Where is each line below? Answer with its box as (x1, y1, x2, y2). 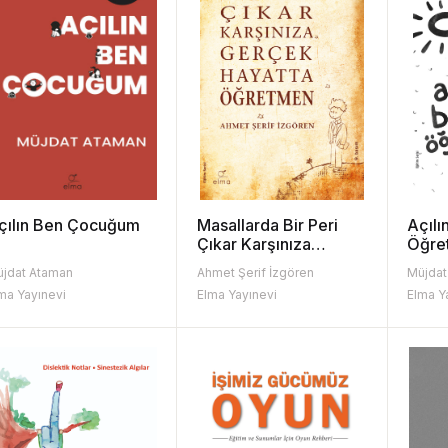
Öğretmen (196, 271, 274, 292)
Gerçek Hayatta (196, 252, 315, 273)
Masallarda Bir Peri (196, 214, 338, 235)
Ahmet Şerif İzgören (196, 264, 314, 280)
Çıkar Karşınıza (196, 233, 311, 254)
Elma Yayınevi (196, 286, 277, 302)
